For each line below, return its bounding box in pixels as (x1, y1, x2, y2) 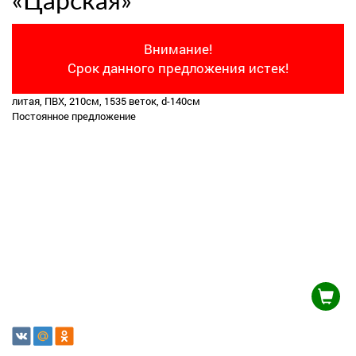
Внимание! (144, 40, 212, 58)
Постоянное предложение (12, 109, 136, 123)
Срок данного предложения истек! (68, 59, 288, 77)
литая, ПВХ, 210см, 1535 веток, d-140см (12, 94, 200, 108)
